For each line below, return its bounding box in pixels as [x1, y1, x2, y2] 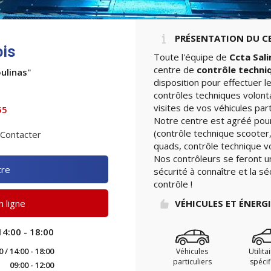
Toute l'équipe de [154, 51, 229, 63]
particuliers [172, 256, 212, 267]
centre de [154, 64, 197, 76]
